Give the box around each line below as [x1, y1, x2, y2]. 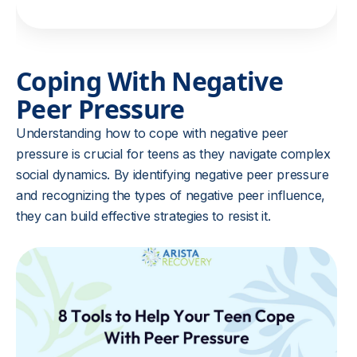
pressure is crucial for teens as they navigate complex [16, 146, 331, 162]
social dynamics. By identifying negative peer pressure [16, 167, 329, 182]
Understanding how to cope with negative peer [16, 125, 288, 141]
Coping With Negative [16, 64, 284, 98]
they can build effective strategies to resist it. [16, 208, 271, 224]
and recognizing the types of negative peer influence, [16, 187, 326, 203]
